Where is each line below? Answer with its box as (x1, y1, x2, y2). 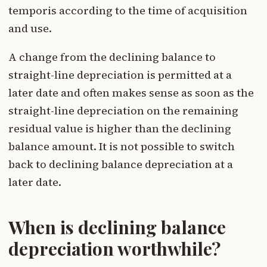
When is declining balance (8, 215, 226, 240)
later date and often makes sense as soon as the (8, 85, 254, 101)
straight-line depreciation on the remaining (8, 103, 238, 119)
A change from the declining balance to (8, 49, 216, 65)
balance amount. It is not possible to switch (8, 139, 235, 154)
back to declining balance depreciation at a (8, 157, 233, 172)
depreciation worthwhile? (8, 237, 221, 261)
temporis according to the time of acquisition (8, 3, 247, 18)
